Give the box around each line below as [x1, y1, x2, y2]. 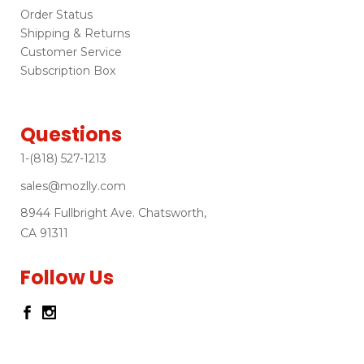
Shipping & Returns [20, 26, 130, 41]
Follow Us [20, 264, 114, 292]
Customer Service [20, 45, 122, 60]
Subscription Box [20, 63, 115, 79]
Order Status [20, 7, 93, 23]
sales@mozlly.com [20, 179, 126, 194]
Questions [20, 121, 122, 149]
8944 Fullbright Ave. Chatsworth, [20, 206, 206, 221]
